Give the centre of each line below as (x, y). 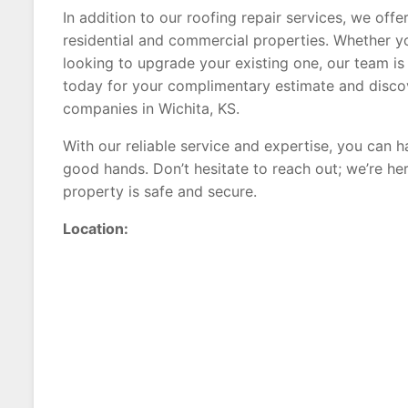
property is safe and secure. (160, 191)
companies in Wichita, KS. (151, 108)
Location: (96, 229)
